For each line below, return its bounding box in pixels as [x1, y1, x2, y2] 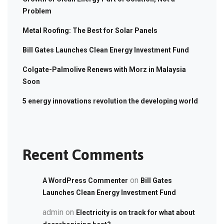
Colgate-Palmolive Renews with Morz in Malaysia [22, 65, 186, 73]
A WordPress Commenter [42, 176, 128, 184]
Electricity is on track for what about [76, 208, 195, 216]
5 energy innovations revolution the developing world [22, 96, 198, 105]
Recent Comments [22, 145, 143, 163]
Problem [22, 6, 51, 15]
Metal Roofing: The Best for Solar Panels [22, 26, 157, 34]
